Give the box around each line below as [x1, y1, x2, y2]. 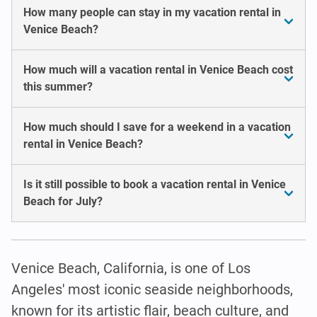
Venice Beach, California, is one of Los [11, 259, 250, 277]
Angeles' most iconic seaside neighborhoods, [11, 280, 293, 298]
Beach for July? [23, 194, 103, 208]
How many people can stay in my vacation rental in [23, 5, 281, 19]
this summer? [23, 79, 93, 93]
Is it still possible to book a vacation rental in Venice [23, 177, 286, 191]
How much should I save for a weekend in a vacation [23, 120, 291, 134]
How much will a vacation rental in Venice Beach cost [23, 62, 293, 76]
